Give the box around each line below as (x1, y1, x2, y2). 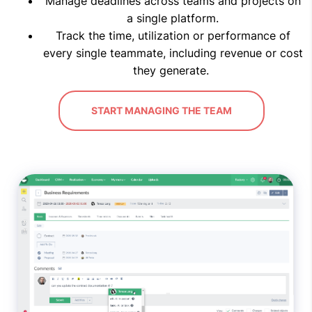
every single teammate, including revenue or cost (42, 45, 303, 60)
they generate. (133, 63, 209, 77)
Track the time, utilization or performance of (55, 28, 290, 42)
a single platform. (127, 10, 219, 25)
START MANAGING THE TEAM (91, 104, 232, 116)
